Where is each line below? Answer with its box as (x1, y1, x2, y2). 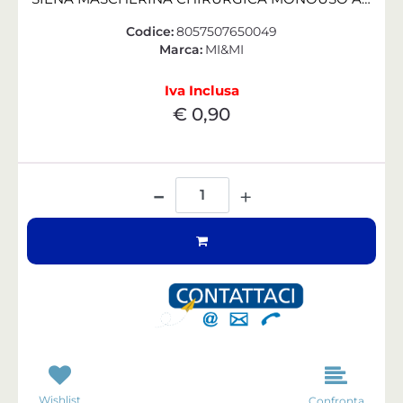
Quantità (174, 172, 230, 189)
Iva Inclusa (164, 81, 239, 99)
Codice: (126, 22, 175, 40)
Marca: (159, 40, 203, 58)
